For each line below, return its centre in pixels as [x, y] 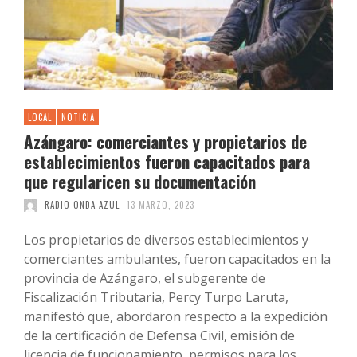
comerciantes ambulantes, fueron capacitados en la [177, 259]
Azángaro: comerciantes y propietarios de [165, 142]
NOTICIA [78, 118]
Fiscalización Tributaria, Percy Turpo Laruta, [156, 298]
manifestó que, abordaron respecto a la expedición [176, 317]
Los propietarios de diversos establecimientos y [166, 240]
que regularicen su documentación [140, 182]
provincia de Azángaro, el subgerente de [145, 279]
